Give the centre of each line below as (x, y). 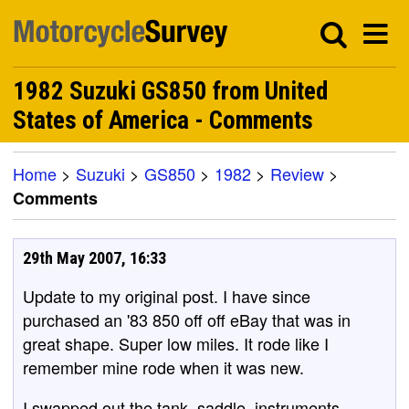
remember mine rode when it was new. (163, 367)
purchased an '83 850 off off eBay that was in (187, 320)
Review (297, 173)
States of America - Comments (163, 121)
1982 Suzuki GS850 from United (170, 91)
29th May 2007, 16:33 (94, 258)
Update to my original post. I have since (167, 296)
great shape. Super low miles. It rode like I (176, 343)
